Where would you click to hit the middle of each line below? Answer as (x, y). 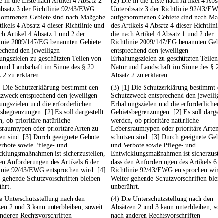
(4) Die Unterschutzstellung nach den (162, 199)
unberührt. (125, 187)
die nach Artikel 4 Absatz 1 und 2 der (162, 34)
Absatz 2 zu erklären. (140, 75)
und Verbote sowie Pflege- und (153, 145)
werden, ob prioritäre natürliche (155, 120)
